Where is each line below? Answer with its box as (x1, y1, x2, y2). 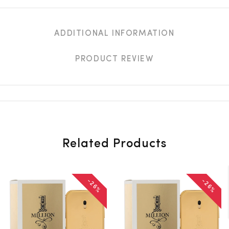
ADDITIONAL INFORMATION (54, 30, 175, 38)
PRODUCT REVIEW (75, 55, 154, 64)
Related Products (62, 138, 167, 151)
